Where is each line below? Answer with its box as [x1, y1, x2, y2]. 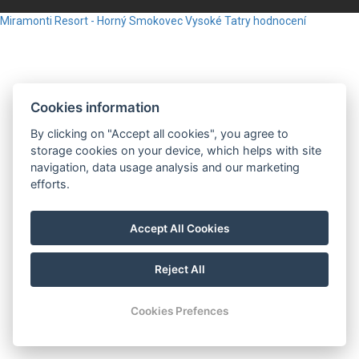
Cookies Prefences [131, 305, 228, 318]
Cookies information [30, 99, 160, 115]
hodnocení [253, 14, 306, 27]
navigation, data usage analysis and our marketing [30, 159, 301, 174]
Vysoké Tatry [185, 14, 251, 27]
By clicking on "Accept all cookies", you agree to [30, 126, 289, 140]
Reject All [154, 263, 205, 276]
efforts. [30, 176, 71, 191]
